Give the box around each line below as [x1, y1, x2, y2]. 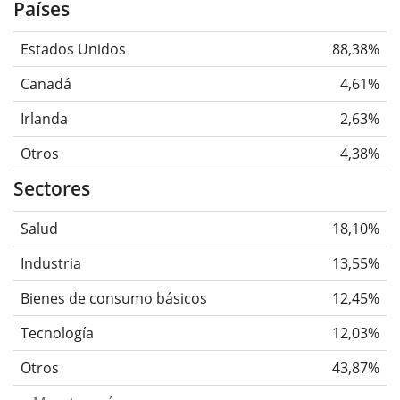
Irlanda [21, 109, 68, 129]
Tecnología [21, 323, 94, 344]
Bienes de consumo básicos [21, 288, 207, 309]
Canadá [21, 74, 71, 95]
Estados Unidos [21, 39, 126, 60]
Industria [21, 254, 81, 274]
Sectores [13, 176, 90, 202]
